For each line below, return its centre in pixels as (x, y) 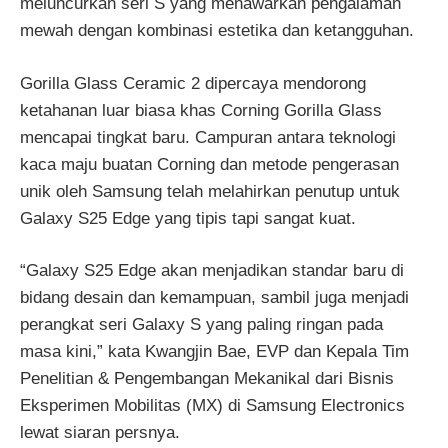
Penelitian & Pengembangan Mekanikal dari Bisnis (207, 378)
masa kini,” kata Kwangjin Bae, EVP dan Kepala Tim (214, 351)
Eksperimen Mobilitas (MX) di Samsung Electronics (212, 405)
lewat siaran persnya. (100, 432)
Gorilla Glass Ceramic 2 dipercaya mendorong (193, 83)
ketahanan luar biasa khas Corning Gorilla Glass (201, 110)
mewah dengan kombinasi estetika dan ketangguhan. (217, 30)
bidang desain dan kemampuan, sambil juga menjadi (214, 297)
